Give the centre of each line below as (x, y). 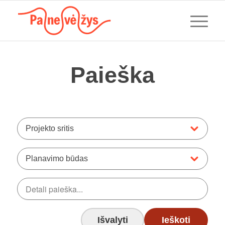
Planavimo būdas (57, 158)
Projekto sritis (49, 128)
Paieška (113, 75)
